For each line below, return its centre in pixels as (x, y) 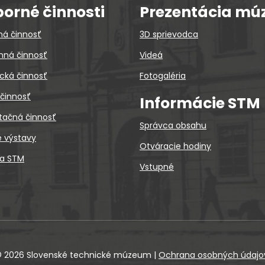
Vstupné (157, 167)
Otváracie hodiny (175, 146)
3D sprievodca (169, 34)
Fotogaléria (163, 76)
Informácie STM (200, 103)
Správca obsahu (173, 125)
